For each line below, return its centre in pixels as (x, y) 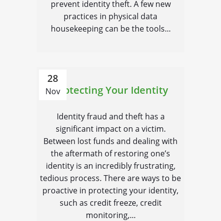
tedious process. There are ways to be (110, 178)
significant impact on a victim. (110, 129)
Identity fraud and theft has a (110, 116)
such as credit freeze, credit (110, 203)
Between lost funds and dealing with (110, 141)
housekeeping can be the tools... (110, 29)
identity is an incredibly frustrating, (110, 166)
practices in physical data (110, 16)
